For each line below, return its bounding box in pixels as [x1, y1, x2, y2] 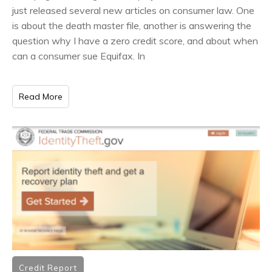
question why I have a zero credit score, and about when [12, 34, 258, 47]
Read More [19, 90, 63, 102]
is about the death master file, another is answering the [12, 19, 251, 32]
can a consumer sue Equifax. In [12, 49, 145, 62]
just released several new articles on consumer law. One [12, 4, 254, 16]
